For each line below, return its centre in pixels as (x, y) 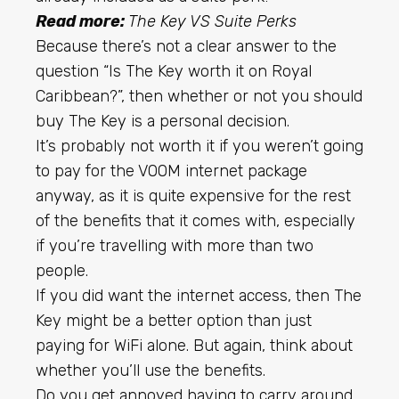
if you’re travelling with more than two (175, 245)
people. (62, 270)
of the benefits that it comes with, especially (195, 220)
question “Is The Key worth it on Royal (174, 71)
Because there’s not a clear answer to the (186, 46)
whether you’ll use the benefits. (151, 370)
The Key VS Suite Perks (212, 21)
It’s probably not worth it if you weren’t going (199, 146)
